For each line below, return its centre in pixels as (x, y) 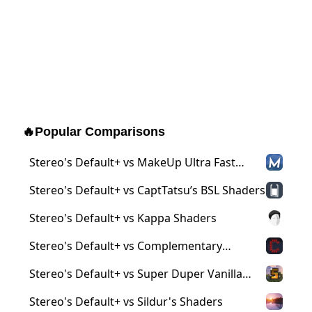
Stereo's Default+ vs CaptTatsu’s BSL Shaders (147, 190)
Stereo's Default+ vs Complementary (126, 246)
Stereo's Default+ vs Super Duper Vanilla (136, 274)
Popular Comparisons (100, 132)
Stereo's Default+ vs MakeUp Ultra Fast (132, 163)
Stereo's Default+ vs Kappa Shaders (123, 218)
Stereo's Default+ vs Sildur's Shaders (126, 302)
